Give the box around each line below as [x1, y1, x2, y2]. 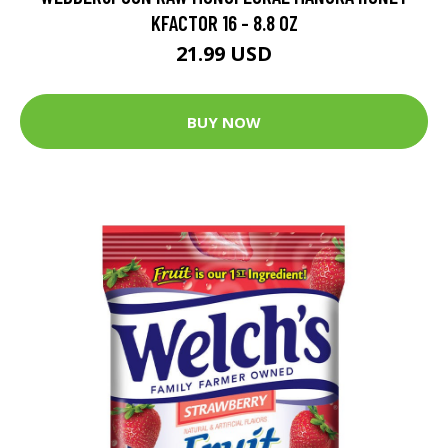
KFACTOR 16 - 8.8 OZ [150, 10, 298, 35]
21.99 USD [176, 40, 272, 67]
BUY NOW [187, 111, 261, 132]
